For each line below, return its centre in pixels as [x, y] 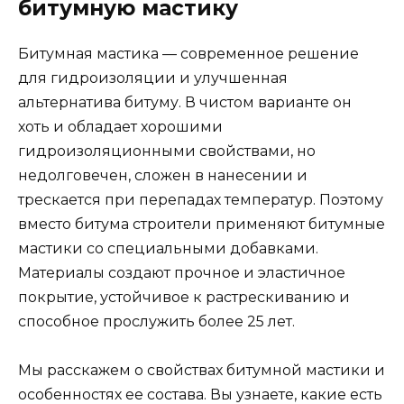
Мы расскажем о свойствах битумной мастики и [202, 371]
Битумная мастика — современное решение [188, 54]
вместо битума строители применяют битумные [202, 225]
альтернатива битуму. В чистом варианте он [185, 103]
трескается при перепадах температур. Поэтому [201, 200]
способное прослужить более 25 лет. [156, 322]
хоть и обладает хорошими [120, 127]
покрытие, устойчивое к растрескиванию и [184, 298]
